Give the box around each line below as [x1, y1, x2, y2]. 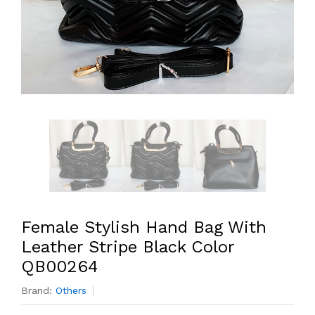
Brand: [21, 285, 56, 296]
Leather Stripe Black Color [21, 237, 234, 257]
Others [56, 285, 86, 296]
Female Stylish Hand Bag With [21, 217, 266, 237]
